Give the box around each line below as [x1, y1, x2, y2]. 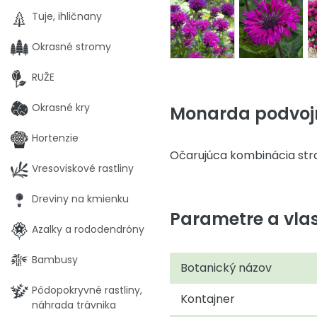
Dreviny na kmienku [32, 192, 129, 206]
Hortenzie [32, 131, 79, 145]
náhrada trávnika [32, 298, 116, 312]
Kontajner [180, 290, 235, 307]
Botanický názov [180, 259, 272, 276]
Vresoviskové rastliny [32, 161, 134, 175]
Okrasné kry [32, 100, 90, 115]
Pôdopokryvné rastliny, [32, 283, 142, 297]
